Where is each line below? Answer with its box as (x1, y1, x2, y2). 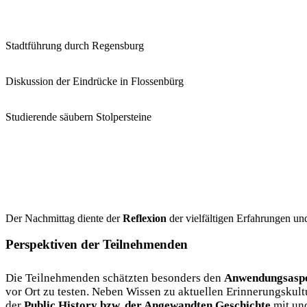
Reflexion (123, 212, 169, 224)
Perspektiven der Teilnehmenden (5, 237, 188, 252)
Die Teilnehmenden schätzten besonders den (5, 271, 224, 285)
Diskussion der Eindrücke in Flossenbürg (5, 75, 184, 87)
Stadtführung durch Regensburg (5, 39, 144, 51)
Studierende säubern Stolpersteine (5, 110, 151, 123)
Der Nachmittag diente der (5, 212, 123, 224)
